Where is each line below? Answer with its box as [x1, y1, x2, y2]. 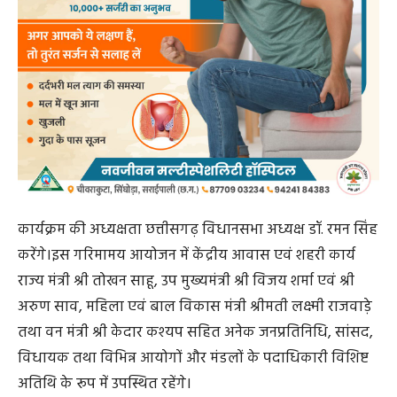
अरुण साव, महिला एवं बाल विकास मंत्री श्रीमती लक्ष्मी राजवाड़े [18, 294, 372, 319]
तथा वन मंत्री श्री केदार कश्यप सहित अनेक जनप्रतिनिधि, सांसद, [18, 320, 373, 345]
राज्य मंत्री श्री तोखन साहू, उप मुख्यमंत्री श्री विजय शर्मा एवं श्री [18, 269, 354, 293]
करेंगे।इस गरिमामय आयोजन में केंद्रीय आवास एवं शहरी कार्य [18, 243, 355, 268]
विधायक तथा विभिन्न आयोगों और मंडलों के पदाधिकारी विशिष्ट [18, 346, 369, 370]
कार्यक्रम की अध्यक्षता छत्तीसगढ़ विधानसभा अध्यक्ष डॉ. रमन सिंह [18, 217, 378, 242]
